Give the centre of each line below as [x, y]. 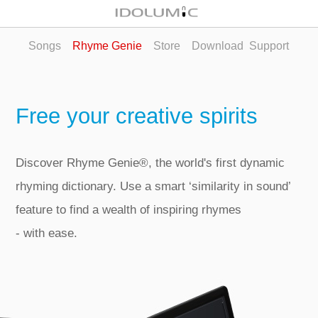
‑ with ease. [47, 234]
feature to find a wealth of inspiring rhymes [129, 210]
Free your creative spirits [137, 116]
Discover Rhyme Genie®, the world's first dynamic [150, 163]
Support [267, 46]
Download [218, 46]
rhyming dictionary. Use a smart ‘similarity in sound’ [153, 187]
